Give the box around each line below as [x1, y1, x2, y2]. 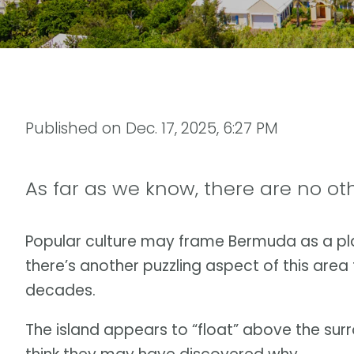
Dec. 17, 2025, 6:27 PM [126, 117, 278, 139]
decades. [25, 280, 96, 302]
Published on [25, 117, 126, 139]
